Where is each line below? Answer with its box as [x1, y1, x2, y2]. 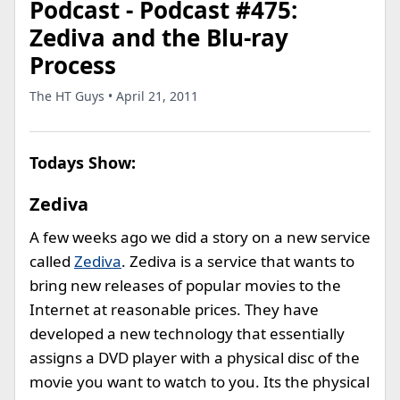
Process [29, 49, 116, 81]
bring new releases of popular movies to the [29, 275, 341, 296]
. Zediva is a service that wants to [121, 251, 354, 271]
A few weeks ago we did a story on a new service [29, 227, 371, 247]
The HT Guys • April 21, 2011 [29, 87, 198, 104]
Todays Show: [29, 152, 136, 173]
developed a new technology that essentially [29, 323, 345, 344]
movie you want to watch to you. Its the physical [29, 371, 370, 392]
